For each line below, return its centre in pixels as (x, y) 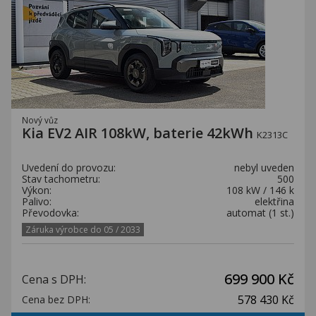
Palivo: (37, 201)
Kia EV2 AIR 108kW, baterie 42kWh (139, 133)
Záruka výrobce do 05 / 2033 (83, 230)
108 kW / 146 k (260, 190)
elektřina (274, 201)
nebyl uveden (264, 168)
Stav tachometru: (61, 179)
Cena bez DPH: (56, 299)
